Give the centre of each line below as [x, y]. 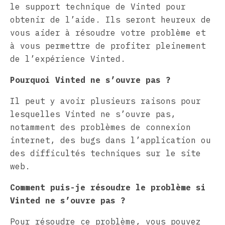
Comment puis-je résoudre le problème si [108, 187]
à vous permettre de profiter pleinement [108, 45]
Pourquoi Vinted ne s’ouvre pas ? [90, 80]
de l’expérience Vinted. [68, 59]
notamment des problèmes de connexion [100, 127]
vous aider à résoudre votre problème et [108, 32]
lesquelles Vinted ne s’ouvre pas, [93, 114]
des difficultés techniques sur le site [105, 153]
